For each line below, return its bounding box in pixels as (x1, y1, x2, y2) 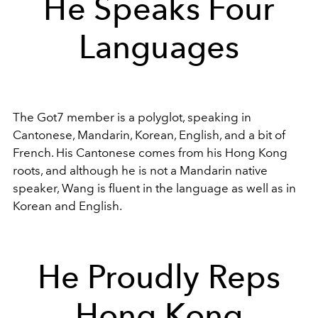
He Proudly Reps (37, 258, 281, 297)
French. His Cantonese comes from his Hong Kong (13, 146, 287, 160)
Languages (78, 28, 240, 67)
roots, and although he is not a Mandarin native (13, 163, 268, 178)
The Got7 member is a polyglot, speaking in (13, 110, 251, 125)
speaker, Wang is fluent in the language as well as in (13, 181, 296, 196)
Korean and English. (13, 199, 124, 214)
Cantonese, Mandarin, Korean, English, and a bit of (13, 128, 285, 143)
